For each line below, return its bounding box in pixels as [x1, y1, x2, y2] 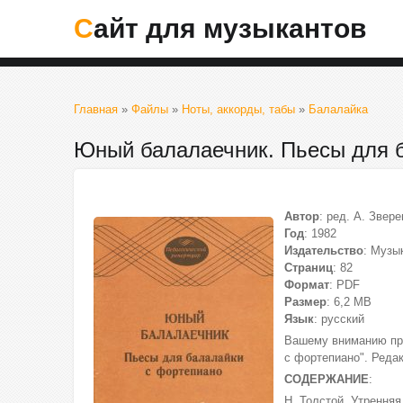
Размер [284, 295, 327, 309]
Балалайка [309, 103, 368, 116]
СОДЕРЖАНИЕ [284, 372, 369, 386]
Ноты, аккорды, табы [182, 103, 295, 116]
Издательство [284, 244, 363, 257]
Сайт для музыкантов [94, 13, 366, 43]
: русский [314, 312, 364, 326]
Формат [284, 278, 329, 291]
